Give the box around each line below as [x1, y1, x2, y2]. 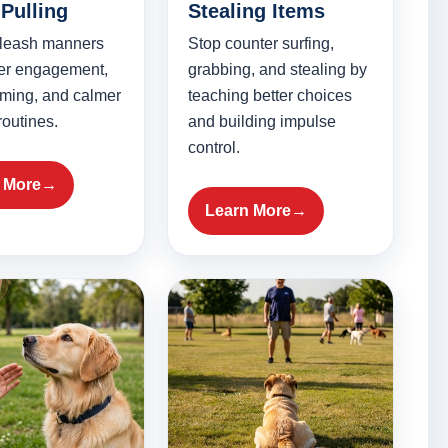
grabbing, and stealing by [187, 61, 367, 79]
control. [187, 139, 240, 157]
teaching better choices [187, 87, 352, 105]
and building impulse [187, 113, 336, 131]
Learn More [204, 202, 291, 220]
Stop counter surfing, [187, 35, 334, 53]
